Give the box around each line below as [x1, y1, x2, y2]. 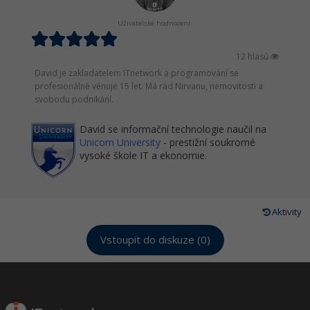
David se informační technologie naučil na [80, 122, 266, 136]
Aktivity [270, 206, 302, 218]
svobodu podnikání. [35, 93, 113, 105]
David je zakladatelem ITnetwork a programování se [35, 67, 239, 79]
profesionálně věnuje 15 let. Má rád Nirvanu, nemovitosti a [35, 80, 263, 92]
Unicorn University [80, 136, 161, 149]
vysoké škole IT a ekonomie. [80, 149, 207, 162]
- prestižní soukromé [161, 136, 255, 149]
